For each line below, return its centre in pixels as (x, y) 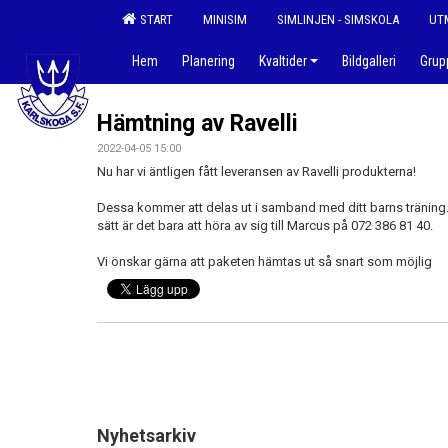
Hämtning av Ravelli (197, 123)
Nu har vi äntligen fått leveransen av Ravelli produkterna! (256, 171)
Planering (208, 61)
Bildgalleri (369, 61)
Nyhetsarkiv (146, 435)
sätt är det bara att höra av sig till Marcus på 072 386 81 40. (265, 225)
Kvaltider (283, 61)
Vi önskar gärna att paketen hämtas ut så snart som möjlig (264, 261)
